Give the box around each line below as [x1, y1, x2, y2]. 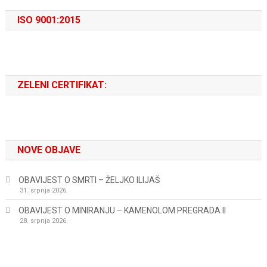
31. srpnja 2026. [19, 187, 68, 194]
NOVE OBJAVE [17, 144, 80, 156]
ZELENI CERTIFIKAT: [17, 79, 107, 91]
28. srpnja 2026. [19, 217, 68, 225]
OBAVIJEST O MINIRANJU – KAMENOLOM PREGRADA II [18, 206, 226, 215]
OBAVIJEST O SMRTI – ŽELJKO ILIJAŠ [18, 175, 160, 185]
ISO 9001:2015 [17, 14, 80, 26]
